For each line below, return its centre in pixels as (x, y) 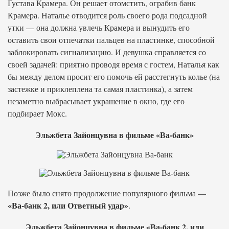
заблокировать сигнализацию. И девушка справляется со (107, 52)
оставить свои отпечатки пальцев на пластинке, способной (111, 40)
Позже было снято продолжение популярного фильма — (107, 193)
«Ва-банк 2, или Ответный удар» (68, 205)
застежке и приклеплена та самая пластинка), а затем (100, 89)
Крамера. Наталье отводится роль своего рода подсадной (107, 15)
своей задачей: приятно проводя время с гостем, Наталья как (113, 64)
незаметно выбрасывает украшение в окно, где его (96, 101)
